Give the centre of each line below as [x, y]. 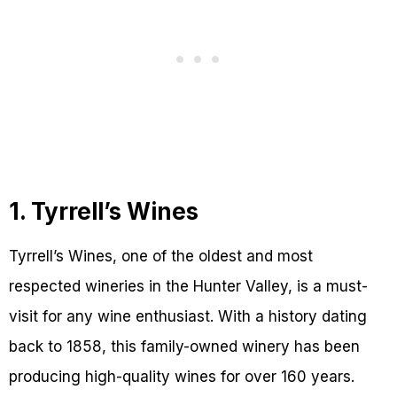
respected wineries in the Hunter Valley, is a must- [188, 286]
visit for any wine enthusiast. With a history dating [188, 316]
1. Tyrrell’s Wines [104, 211]
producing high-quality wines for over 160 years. [182, 377]
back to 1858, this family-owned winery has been [184, 346]
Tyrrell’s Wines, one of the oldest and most [161, 256]
